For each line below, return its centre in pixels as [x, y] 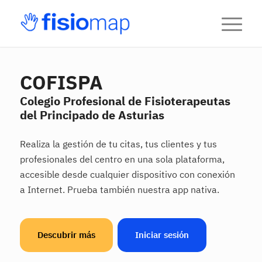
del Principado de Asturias [92, 115]
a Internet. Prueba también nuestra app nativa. [119, 189]
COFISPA [61, 82]
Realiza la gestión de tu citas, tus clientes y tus [118, 144]
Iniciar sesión [162, 235]
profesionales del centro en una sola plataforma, [122, 159]
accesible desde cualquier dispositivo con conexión [127, 174]
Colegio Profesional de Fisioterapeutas [125, 101]
